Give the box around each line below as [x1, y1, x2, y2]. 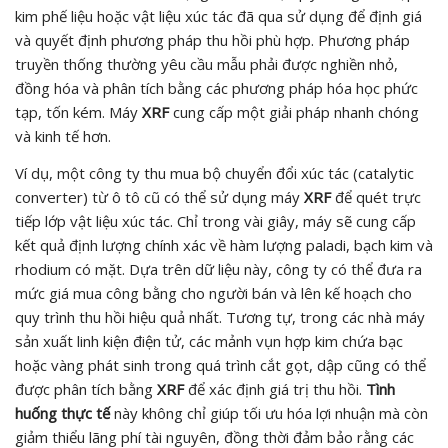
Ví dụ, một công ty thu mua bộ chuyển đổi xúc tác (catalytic [15, 163, 414, 183]
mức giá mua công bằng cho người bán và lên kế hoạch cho [15, 283, 412, 303]
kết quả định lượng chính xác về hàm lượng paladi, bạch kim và [15, 235, 433, 255]
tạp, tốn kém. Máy [15, 102, 142, 122]
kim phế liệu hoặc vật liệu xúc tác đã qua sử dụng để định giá [15, 6, 422, 26]
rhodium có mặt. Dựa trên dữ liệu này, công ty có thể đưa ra [15, 259, 422, 279]
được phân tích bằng [15, 379, 157, 399]
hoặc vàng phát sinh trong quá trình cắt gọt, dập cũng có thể [15, 355, 426, 375]
